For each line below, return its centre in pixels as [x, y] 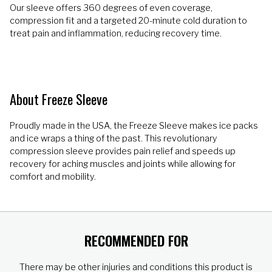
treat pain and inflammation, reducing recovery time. [116, 34]
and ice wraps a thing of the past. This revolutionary [114, 138]
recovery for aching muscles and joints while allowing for [123, 164]
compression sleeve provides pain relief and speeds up [123, 151]
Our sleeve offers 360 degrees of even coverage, [111, 8]
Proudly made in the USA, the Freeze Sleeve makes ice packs [134, 125]
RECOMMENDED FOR [136, 240]
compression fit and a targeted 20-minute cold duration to [128, 21]
